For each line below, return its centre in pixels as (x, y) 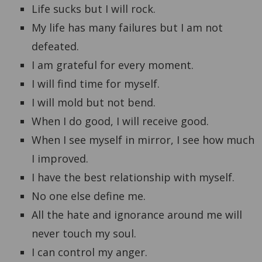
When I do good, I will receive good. (120, 121)
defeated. (55, 46)
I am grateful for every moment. (112, 65)
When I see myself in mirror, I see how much (143, 139)
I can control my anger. (89, 252)
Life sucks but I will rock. (93, 8)
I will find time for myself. (95, 83)
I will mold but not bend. (93, 102)
